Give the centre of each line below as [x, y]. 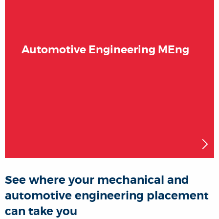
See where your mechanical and [97, 180]
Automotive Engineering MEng [105, 50]
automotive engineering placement [107, 196]
